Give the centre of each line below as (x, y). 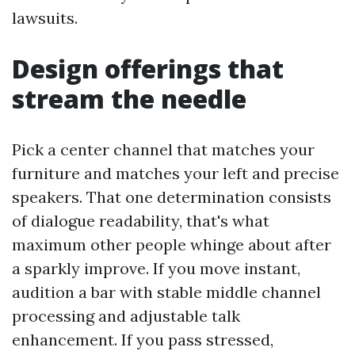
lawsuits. (45, 18)
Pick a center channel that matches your (163, 149)
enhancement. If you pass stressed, (143, 340)
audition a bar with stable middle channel (166, 292)
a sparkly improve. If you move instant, (156, 268)
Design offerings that (148, 69)
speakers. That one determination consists (172, 197)
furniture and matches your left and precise (176, 173)
